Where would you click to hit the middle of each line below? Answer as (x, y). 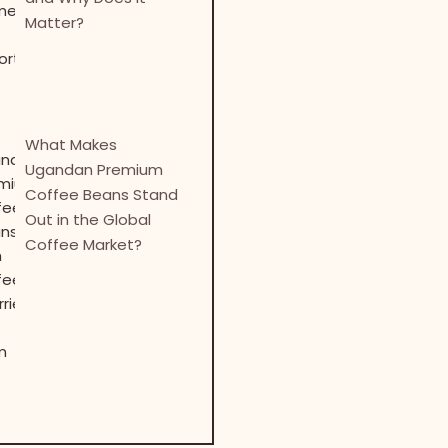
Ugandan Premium (94, 169)
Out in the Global (88, 219)
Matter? (55, 22)
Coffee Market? (84, 244)
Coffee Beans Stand (102, 194)
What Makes (71, 144)
